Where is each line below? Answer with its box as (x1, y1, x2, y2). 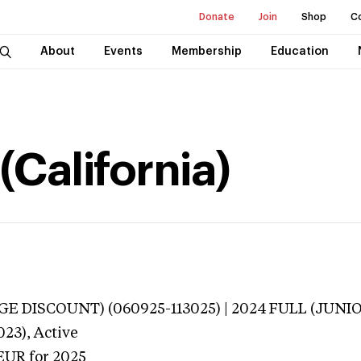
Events (103, 46, 143, 57)
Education (270, 46, 329, 57)
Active (34, 326, 78, 341)
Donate (199, 12, 234, 22)
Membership (171, 46, 242, 57)
